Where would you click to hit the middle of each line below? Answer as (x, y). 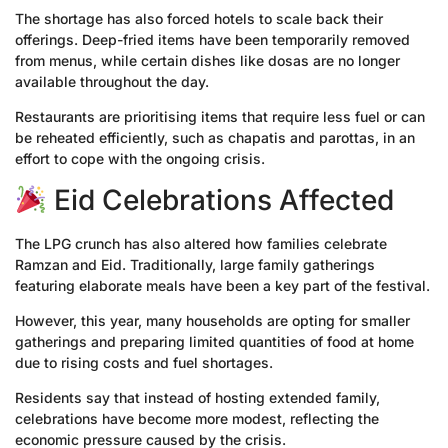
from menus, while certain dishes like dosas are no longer (207, 60)
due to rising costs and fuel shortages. (144, 363)
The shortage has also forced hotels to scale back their (199, 18)
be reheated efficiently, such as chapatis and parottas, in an (215, 138)
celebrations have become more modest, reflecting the (197, 419)
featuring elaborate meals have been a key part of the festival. (222, 285)
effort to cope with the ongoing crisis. (140, 159)
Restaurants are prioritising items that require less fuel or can (220, 117)
